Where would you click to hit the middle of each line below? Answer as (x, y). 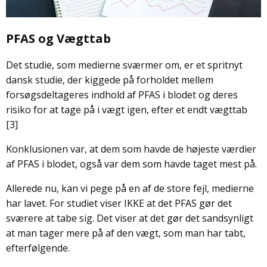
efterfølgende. (38, 248)
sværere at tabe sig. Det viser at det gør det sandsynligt (130, 218)
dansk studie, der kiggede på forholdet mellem (110, 80)
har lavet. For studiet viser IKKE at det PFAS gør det (119, 204)
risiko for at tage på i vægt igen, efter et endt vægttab (127, 110)
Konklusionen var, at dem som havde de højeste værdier (131, 149)
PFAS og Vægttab (58, 39)
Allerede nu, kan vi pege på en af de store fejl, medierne (130, 189)
